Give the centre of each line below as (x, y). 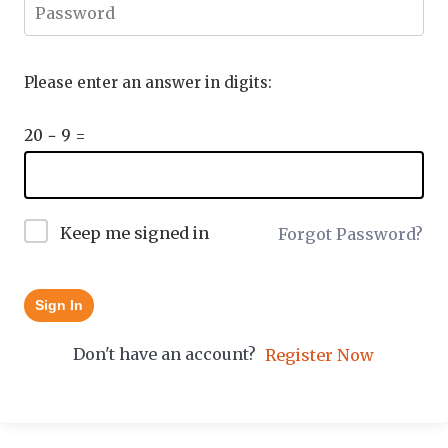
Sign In (59, 304)
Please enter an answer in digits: (148, 82)
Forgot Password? (350, 233)
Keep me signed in (134, 232)
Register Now (319, 355)
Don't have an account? (168, 353)
